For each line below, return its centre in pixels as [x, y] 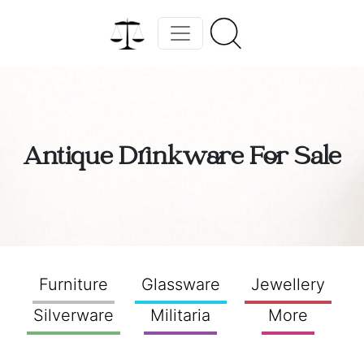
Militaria [180, 315]
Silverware [73, 315]
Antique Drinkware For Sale [182, 159]
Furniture [73, 284]
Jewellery [288, 284]
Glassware [180, 284]
